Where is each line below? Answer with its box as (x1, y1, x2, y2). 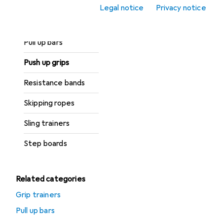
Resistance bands (24, 78, 85, 88)
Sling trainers (24, 118, 70, 128)
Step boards (24, 139, 67, 148)
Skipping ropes (24, 98, 75, 108)
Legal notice (99, 3, 144, 13)
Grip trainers (16, 190, 61, 200)
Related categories (16, 174, 85, 184)
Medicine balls (24, 17, 73, 27)
